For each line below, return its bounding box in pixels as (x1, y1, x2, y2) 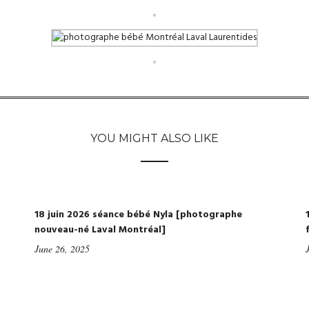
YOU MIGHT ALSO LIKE (90, 131, 219, 145)
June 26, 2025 (34, 241, 90, 255)
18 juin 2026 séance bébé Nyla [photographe (34, 206, 243, 223)
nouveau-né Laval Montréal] (34, 221, 166, 238)
